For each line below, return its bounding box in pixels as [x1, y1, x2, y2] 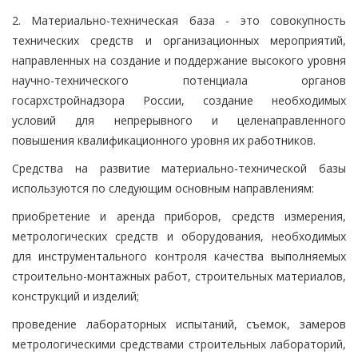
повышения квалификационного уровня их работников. [12, 132, 316, 148]
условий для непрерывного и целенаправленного [12, 112, 346, 128]
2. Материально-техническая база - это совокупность [12, 12, 346, 28]
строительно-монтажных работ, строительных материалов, [12, 268, 346, 284]
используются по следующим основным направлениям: [12, 180, 314, 196]
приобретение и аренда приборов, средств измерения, [12, 208, 346, 224]
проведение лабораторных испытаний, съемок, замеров [12, 316, 346, 332]
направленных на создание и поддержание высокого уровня [12, 52, 346, 68]
